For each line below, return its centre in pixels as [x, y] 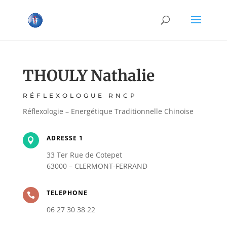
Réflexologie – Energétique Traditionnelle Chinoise [108, 111]
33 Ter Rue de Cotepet [84, 155]
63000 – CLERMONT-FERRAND [97, 166]
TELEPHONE [67, 193]
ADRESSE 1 [65, 138]
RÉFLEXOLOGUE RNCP [80, 96]
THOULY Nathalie [88, 75]
